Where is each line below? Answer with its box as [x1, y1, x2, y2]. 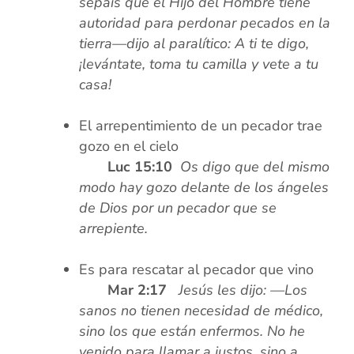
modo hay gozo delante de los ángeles [79, 178, 330, 198]
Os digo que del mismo [180, 157, 330, 177]
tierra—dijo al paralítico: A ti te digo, [79, 34, 310, 54]
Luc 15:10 [107, 157, 177, 177]
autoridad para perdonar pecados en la [79, 13, 331, 33]
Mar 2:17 [107, 281, 168, 300]
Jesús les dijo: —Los [179, 281, 308, 300]
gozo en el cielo [79, 137, 179, 156]
